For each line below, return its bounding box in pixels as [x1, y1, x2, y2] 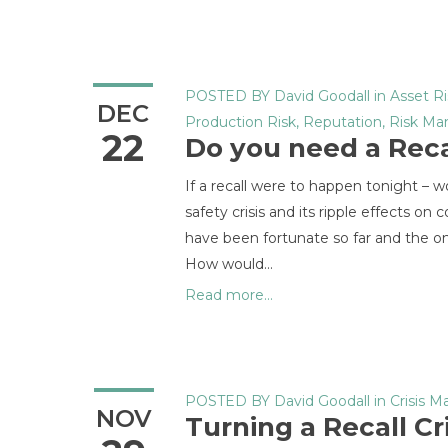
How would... [185, 255, 273, 273]
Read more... [185, 286, 273, 304]
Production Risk [185, 113, 296, 131]
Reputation [303, 113, 382, 131]
